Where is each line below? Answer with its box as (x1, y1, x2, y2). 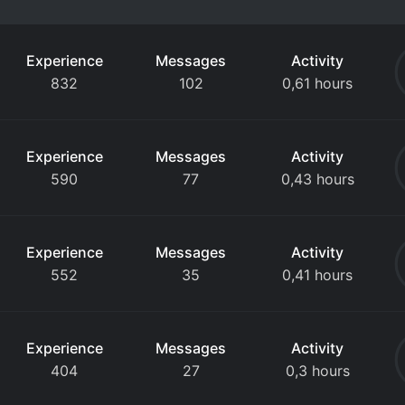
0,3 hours (285, 362, 350, 380)
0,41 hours (282, 266, 353, 284)
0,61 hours (282, 74, 353, 92)
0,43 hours (280, 170, 354, 188)
